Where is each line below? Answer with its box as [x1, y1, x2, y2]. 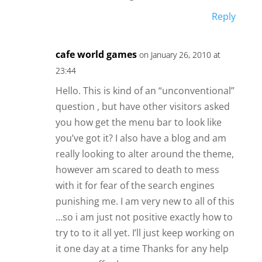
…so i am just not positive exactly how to [55, 211, 233, 224]
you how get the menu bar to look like [55, 116, 222, 129]
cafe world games [55, 48, 137, 61]
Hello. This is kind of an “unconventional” [55, 84, 235, 98]
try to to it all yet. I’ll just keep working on [55, 226, 235, 240]
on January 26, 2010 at [139, 49, 220, 61]
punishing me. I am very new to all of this [55, 195, 235, 208]
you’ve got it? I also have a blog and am [55, 132, 226, 145]
